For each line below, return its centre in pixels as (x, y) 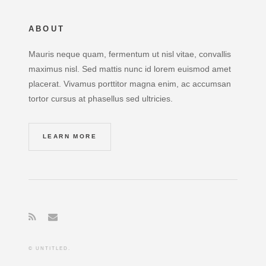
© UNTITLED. (50, 248)
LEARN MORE (70, 137)
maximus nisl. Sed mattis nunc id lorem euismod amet (130, 69)
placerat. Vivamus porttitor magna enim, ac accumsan (130, 83)
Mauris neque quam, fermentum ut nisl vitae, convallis (130, 54)
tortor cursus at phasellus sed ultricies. (101, 98)
